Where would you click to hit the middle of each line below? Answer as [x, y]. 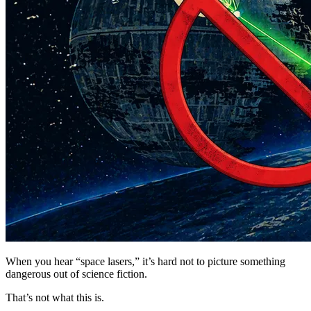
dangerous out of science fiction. [76, 274]
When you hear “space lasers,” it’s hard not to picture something [145, 261]
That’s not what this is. [55, 297]
